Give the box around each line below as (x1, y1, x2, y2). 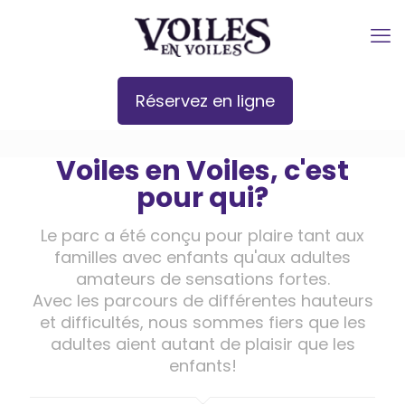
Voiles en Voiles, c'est (56, 152, 349, 190)
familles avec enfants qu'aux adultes (54, 246, 351, 268)
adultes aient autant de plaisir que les (50, 333, 355, 355)
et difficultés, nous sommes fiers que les (39, 311, 366, 334)
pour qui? (137, 179, 268, 217)
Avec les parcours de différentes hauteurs (32, 289, 373, 312)
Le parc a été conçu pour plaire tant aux (41, 224, 364, 247)
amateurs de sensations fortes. (75, 268, 330, 290)
